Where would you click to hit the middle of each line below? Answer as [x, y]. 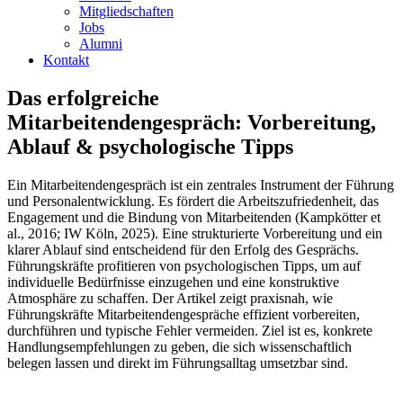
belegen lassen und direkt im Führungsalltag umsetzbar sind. [178, 363]
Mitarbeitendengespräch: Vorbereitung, [192, 122]
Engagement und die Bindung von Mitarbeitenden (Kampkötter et [194, 217]
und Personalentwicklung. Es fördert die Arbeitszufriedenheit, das [193, 201]
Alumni [101, 44]
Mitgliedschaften [126, 11]
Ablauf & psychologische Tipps [150, 146]
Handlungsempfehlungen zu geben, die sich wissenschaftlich [179, 346]
